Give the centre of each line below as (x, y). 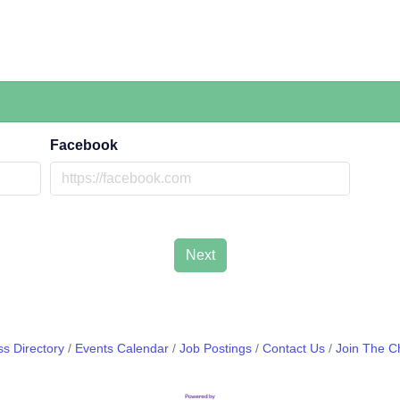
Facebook (83, 145)
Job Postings (216, 348)
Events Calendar (122, 348)
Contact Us (294, 348)
